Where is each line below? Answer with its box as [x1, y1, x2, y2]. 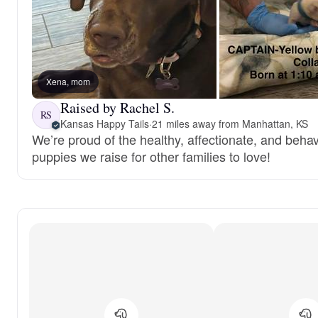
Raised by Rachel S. [60, 98, 175, 117]
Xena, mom [46, 75, 90, 87]
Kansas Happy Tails [60, 116, 149, 131]
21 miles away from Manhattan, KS [151, 116, 308, 131]
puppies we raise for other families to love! [32, 147, 270, 165]
